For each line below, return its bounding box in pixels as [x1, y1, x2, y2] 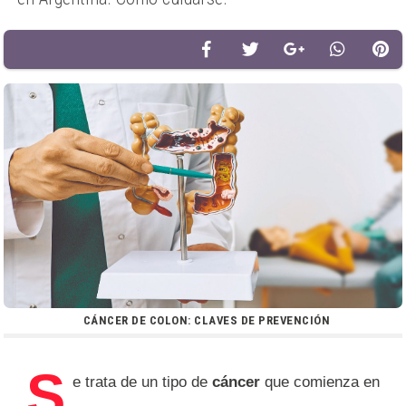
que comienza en [265, 372, 380, 391]
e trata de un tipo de [72, 372, 208, 391]
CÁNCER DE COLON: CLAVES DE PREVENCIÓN [82, 313, 331, 327]
